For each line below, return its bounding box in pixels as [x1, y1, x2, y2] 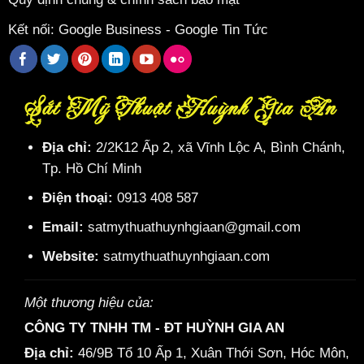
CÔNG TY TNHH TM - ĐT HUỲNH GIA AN [24, 320, 284, 336]
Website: [41, 249, 99, 265]
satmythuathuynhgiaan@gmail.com [87, 219, 301, 236]
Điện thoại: [41, 190, 113, 206]
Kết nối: [8, 22, 58, 38]
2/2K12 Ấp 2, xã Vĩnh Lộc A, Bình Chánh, [91, 140, 345, 156]
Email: [41, 219, 88, 236]
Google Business [58, 22, 162, 38]
